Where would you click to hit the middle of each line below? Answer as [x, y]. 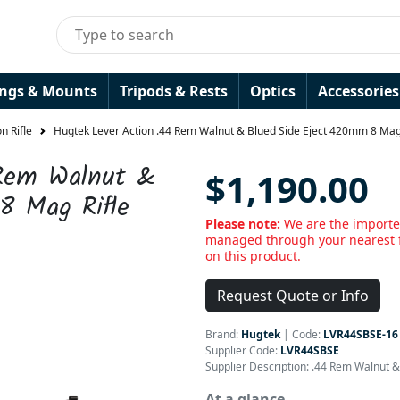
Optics [273, 91]
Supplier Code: [243, 350]
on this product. [253, 256]
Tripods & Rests [174, 91]
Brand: [223, 334]
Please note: [245, 224]
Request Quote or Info [293, 296]
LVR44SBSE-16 [361, 334]
